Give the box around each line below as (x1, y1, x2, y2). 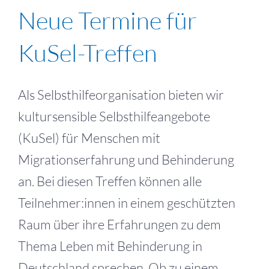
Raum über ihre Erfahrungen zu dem (18, 216, 221, 232)
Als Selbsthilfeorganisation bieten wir (18, 86, 224, 103)
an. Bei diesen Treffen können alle (18, 172, 202, 189)
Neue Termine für (18, 5, 197, 35)
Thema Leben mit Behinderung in (18, 237, 202, 254)
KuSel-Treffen (18, 37, 157, 67)
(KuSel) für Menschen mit (18, 129, 160, 146)
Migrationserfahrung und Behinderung (18, 151, 234, 168)
